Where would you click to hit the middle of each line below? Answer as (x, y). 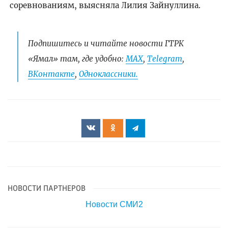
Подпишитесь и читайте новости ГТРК (106, 43)
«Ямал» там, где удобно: (77, 59)
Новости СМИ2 (114, 205)
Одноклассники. (108, 74)
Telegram (164, 59)
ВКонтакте (51, 74)
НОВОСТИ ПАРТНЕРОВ (47, 189)
